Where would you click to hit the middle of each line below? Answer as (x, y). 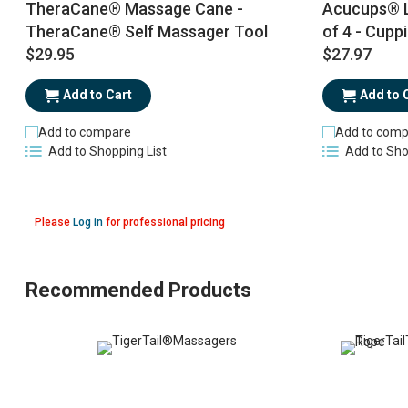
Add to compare (84, 133)
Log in (87, 223)
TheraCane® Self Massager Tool (146, 32)
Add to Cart (97, 95)
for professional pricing (163, 223)
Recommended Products (138, 291)
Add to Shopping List (107, 152)
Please (53, 223)
